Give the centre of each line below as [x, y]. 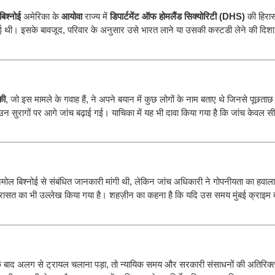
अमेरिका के [41, 17]
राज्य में [96, 17]
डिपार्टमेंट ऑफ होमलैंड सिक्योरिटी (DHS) [177, 17]
